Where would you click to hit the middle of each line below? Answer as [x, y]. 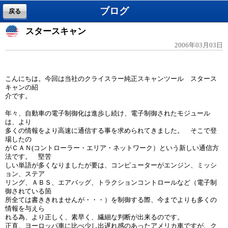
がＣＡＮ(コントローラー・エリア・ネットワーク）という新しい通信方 [112, 148]
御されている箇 [28, 191]
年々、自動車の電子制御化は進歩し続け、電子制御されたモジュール [108, 113]
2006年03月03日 [199, 45]
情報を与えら [25, 209]
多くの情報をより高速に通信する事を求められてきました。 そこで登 [111, 131]
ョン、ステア [25, 174]
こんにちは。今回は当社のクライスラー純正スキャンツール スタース [111, 79]
